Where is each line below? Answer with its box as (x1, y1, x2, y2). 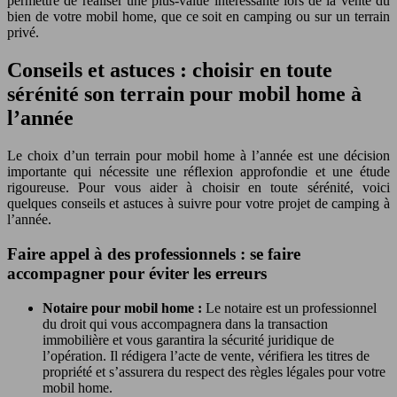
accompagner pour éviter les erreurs (7, 263, 267, 283)
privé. (7, 25, 39, 41)
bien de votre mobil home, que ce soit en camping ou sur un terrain (7, 9, 390, 25)
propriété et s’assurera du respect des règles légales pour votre (43, 363, 385, 379)
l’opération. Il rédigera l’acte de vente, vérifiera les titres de (43, 347, 370, 363)
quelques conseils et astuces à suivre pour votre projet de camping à (7, 196, 390, 212)
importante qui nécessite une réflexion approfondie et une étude (7, 164, 390, 180)
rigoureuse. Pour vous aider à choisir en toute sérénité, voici (7, 180, 390, 196)
